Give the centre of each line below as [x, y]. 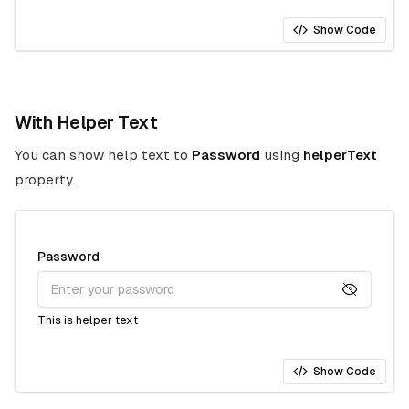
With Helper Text [86, 122]
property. [45, 179]
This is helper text [88, 320]
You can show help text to [103, 155]
